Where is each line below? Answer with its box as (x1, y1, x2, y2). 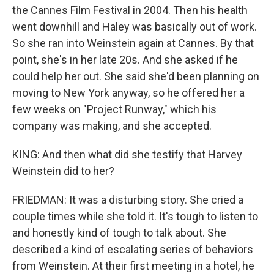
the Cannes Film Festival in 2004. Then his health (12, 4, 248, 17)
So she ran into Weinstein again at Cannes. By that (12, 37, 254, 50)
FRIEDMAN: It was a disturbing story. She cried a (12, 193, 243, 206)
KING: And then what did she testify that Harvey (12, 148, 242, 161)
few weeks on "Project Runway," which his (12, 103, 217, 116)
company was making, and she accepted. (12, 119, 212, 132)
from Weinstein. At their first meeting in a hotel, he (12, 259, 254, 272)
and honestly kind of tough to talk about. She (12, 226, 226, 239)
